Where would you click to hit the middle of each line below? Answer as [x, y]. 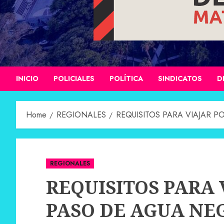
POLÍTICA [126, 78]
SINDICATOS [180, 78]
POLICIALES [74, 78]
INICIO [27, 78]
